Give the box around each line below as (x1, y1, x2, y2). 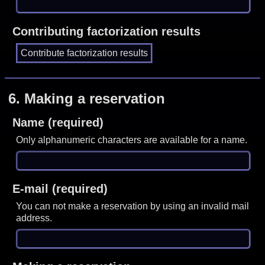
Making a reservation (24, 90, 166, 106)
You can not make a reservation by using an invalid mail (16, 201, 250, 211)
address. (16, 212, 53, 223)
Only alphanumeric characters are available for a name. (16, 134, 248, 145)
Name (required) (12, 115, 104, 129)
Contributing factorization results (12, 25, 201, 38)
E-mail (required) (12, 182, 108, 195)
